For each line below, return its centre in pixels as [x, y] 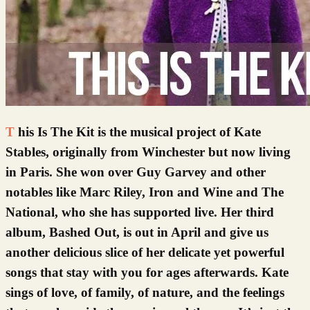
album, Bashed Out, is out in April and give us [137, 232]
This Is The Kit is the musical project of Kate [10, 131]
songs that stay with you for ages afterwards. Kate [147, 272]
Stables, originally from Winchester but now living [148, 152]
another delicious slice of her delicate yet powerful [145, 252]
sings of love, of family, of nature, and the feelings [145, 292]
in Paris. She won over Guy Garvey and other [136, 172]
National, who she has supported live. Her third [140, 212]
